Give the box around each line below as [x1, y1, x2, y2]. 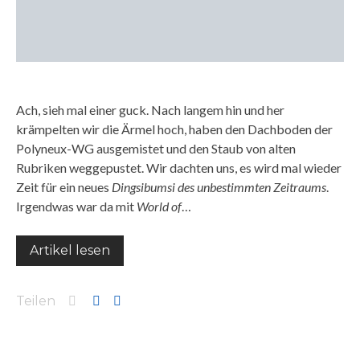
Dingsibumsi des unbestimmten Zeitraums [112, 179, 326, 194]
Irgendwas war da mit [16, 198, 137, 214]
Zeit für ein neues [16, 179, 112, 194]
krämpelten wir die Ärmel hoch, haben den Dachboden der [16, 121, 333, 137]
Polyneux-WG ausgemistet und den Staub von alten [16, 141, 296, 156]
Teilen [16, 293, 55, 309]
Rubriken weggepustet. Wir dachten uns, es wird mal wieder [16, 160, 342, 175]
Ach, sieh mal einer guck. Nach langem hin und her [16, 102, 284, 117]
